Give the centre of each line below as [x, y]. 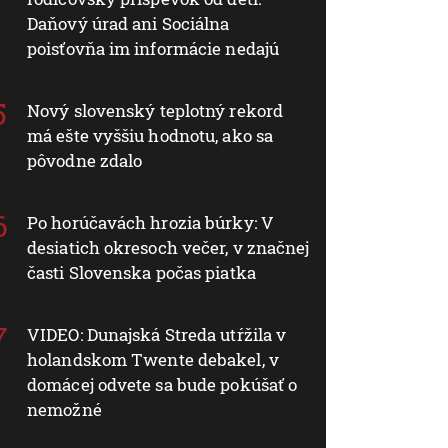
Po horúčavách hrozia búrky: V [150, 222]
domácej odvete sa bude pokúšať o [162, 384]
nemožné [64, 409]
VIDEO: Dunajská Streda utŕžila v [157, 334]
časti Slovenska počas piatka [141, 272]
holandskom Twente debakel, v [153, 359]
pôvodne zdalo [85, 160]
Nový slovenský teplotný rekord [155, 110]
